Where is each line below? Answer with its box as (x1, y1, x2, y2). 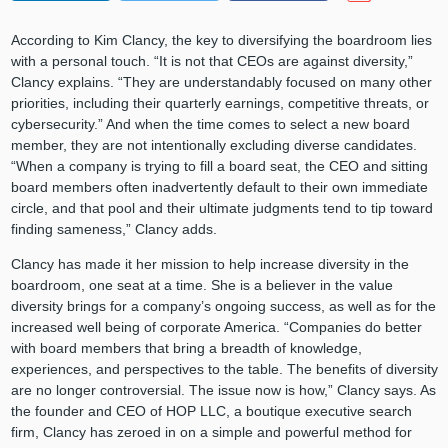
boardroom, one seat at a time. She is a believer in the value (10, 277, 393, 294)
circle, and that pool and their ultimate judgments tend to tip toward (10, 200, 433, 217)
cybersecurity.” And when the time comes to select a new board (10, 116, 410, 133)
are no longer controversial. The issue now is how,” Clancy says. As (10, 382, 436, 399)
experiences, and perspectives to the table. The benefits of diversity (10, 361, 438, 378)
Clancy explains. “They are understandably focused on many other (10, 74, 432, 91)
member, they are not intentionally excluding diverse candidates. (10, 137, 417, 154)
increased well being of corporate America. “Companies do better (10, 319, 422, 336)
